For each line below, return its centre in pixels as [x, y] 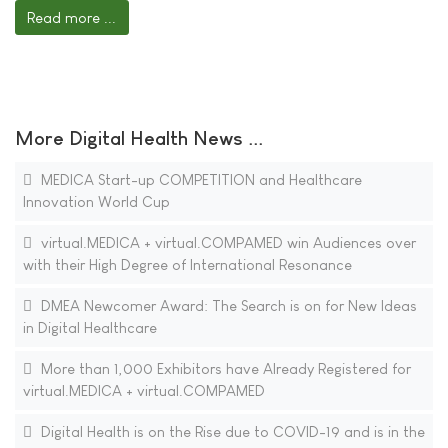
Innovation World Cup [96, 202]
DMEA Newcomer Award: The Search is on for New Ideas [226, 306]
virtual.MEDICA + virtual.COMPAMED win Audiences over [226, 243]
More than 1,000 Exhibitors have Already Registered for [223, 369]
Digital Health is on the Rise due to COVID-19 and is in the [230, 432]
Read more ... [72, 17]
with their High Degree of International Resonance [187, 265]
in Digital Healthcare [89, 328]
